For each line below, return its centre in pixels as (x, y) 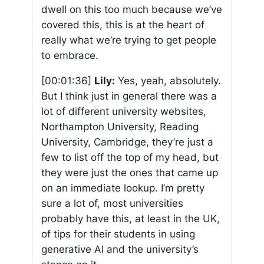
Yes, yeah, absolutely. (168, 81)
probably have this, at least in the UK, (130, 219)
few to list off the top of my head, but (130, 158)
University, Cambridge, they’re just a (127, 142)
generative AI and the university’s (120, 250)
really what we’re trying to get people (128, 40)
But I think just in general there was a (129, 96)
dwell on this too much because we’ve (131, 10)
